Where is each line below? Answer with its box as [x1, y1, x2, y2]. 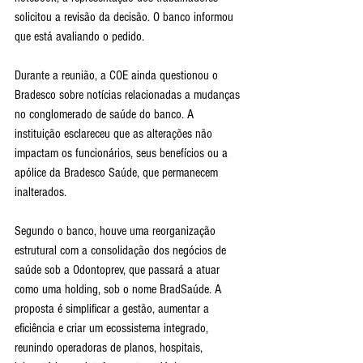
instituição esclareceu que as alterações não [15, 126, 216, 142]
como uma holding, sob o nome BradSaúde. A [15, 282, 224, 297]
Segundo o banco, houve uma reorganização [15, 224, 219, 239]
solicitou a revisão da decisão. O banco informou [15, 10, 237, 25]
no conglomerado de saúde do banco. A [15, 107, 197, 122]
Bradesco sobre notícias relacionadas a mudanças [15, 88, 243, 103]
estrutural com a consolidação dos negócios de [15, 243, 229, 258]
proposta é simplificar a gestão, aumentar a [15, 301, 212, 317]
